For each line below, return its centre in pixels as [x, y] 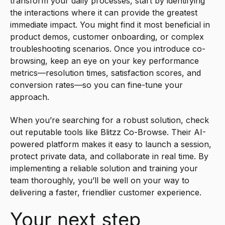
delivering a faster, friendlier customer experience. [106, 193]
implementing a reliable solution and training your [104, 168]
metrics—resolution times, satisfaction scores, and [105, 73]
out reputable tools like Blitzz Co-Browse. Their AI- [108, 132]
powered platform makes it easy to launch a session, [111, 144]
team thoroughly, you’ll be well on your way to [100, 181]
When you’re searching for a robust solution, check [109, 120]
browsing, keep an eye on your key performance [104, 61]
